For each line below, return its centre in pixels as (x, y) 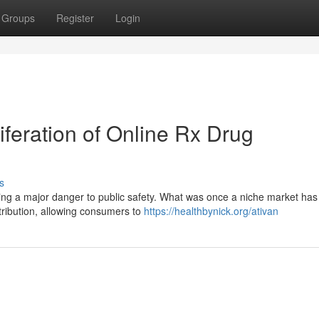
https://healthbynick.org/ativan (211, 211)
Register (75, 18)
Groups (18, 18)
